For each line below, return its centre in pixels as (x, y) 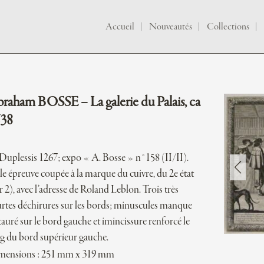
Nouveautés (171, 27)
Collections (228, 27)
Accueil (120, 27)
